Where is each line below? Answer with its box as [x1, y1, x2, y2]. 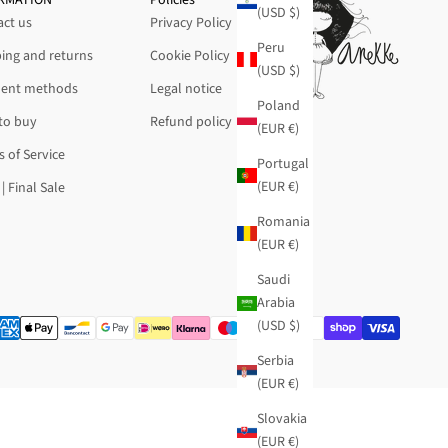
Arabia [257, 292, 295, 313]
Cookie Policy [150, 45, 231, 66]
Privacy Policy [150, 12, 233, 33]
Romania [257, 211, 310, 232]
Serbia [257, 350, 294, 371]
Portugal [257, 153, 309, 174]
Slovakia [257, 408, 307, 429]
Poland [257, 95, 300, 116]
